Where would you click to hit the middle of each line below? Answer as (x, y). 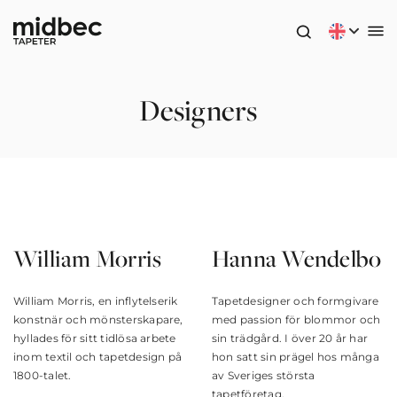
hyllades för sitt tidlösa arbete (95, 338)
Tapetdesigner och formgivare (296, 301)
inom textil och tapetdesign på (98, 357)
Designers (198, 110)
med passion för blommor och (296, 319)
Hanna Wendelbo (297, 258)
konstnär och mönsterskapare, (98, 319)
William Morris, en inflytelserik (96, 301)
